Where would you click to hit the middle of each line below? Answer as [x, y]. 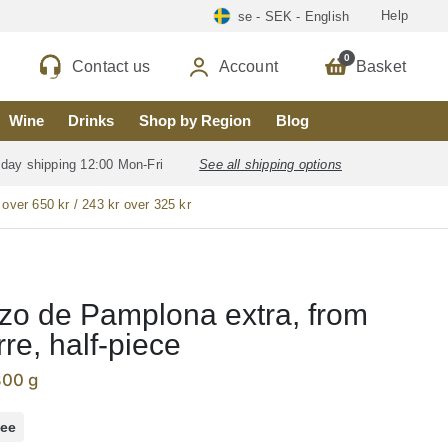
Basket [380, 66]
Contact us [111, 66]
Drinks [91, 121]
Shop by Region [195, 121]
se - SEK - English [293, 16]
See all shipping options [270, 164]
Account [248, 66]
